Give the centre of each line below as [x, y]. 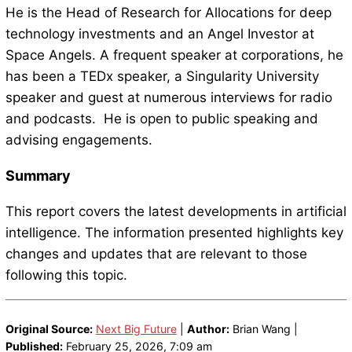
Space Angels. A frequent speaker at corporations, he [174, 55]
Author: [208, 328]
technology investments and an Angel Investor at [159, 34]
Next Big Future [136, 328]
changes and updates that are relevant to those [156, 254]
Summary [38, 176]
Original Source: [49, 328]
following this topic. [66, 275]
